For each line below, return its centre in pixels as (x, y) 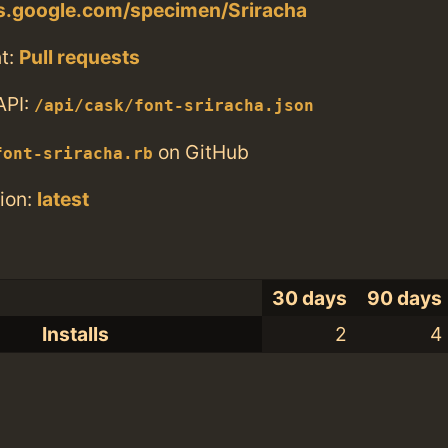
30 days (310, 298)
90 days (405, 298)
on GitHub (201, 151)
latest (63, 198)
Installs (75, 334)
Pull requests (79, 57)
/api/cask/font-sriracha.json (174, 106)
